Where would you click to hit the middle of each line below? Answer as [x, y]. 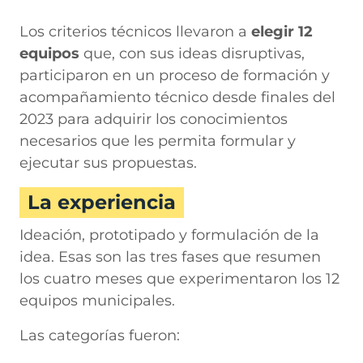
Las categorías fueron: [100, 335]
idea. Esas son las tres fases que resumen [170, 256]
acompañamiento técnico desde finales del [177, 97]
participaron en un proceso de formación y [175, 75]
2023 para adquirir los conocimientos [154, 119]
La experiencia [102, 202]
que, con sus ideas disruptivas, [192, 53]
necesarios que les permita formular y [158, 141]
